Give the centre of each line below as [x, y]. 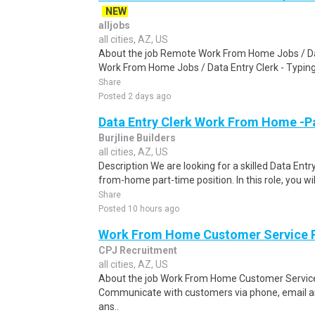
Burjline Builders [137, 138]
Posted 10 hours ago [139, 209]
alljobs [114, 25]
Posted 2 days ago [135, 96]
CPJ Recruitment [138, 250]
